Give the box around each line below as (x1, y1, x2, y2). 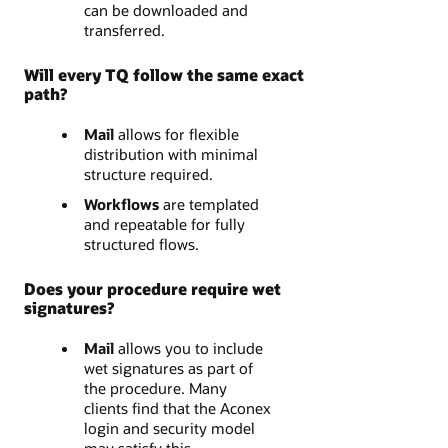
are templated (162, 194, 259, 215)
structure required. (83, 164, 213, 185)
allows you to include (117, 338, 263, 359)
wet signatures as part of (83, 358, 253, 379)
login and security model (83, 418, 255, 439)
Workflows (83, 194, 163, 215)
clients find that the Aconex (83, 398, 271, 419)
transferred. (83, 20, 165, 41)
